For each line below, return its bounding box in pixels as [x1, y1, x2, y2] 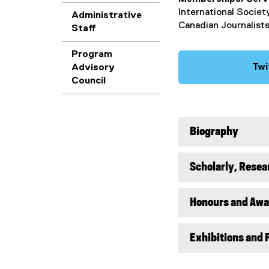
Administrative [71, 11, 142, 20]
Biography [190, 126, 238, 138]
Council [71, 76, 106, 86]
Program [71, 50, 112, 59]
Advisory [71, 63, 115, 73]
